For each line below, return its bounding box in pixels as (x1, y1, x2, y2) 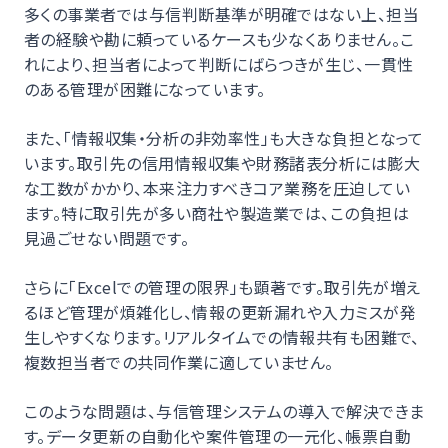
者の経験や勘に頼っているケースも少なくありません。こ (24, 26, 415, 51)
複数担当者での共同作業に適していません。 (24, 349, 334, 374)
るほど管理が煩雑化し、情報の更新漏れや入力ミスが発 (24, 299, 416, 324)
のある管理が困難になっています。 (24, 76, 266, 101)
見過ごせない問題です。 (24, 225, 190, 250)
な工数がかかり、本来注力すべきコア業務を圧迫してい (24, 175, 411, 200)
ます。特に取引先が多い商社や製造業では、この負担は (24, 200, 409, 225)
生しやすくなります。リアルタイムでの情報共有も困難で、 (24, 324, 420, 349)
